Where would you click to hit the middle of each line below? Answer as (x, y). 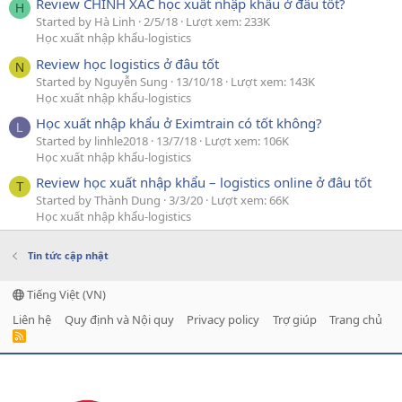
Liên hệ (32, 320)
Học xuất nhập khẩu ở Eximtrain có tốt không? (179, 122)
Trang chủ (356, 320)
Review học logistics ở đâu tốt (127, 63)
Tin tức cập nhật (68, 256)
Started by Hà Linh (86, 22)
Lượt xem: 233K (228, 22)
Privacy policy (223, 320)
